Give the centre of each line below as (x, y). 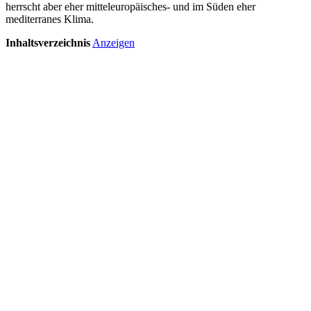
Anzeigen (114, 42)
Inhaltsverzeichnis (48, 42)
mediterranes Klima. (50, 19)
